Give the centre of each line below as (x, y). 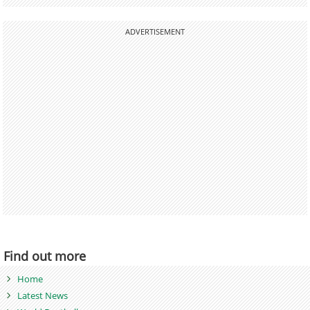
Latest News (43, 295)
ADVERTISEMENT (155, 32)
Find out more (45, 256)
